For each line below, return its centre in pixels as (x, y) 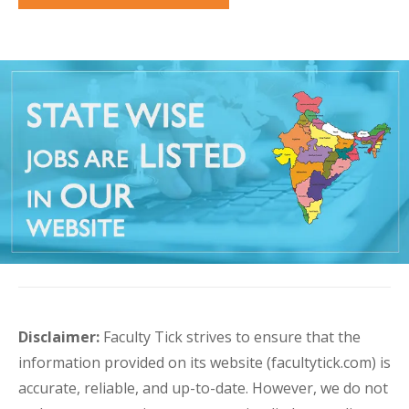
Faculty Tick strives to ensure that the (232, 337)
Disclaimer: (61, 337)
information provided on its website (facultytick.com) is (204, 363)
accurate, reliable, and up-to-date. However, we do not (203, 388)
